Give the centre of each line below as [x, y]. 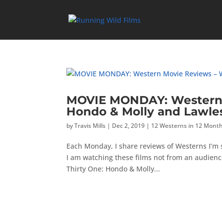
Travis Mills [90, 126]
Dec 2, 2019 [129, 126]
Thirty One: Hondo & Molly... [113, 169]
